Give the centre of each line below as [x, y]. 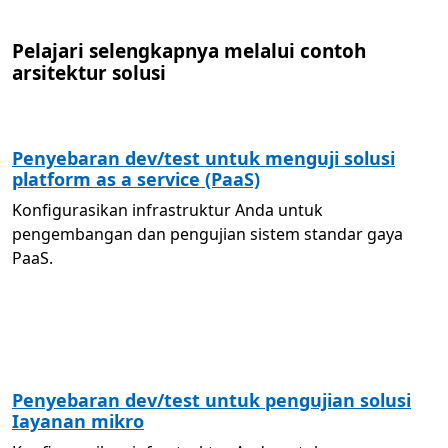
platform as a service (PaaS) [136, 179]
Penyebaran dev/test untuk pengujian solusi [211, 400]
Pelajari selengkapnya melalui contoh [189, 51]
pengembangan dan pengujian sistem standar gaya [207, 234]
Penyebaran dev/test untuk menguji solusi [203, 158]
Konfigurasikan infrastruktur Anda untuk [167, 210]
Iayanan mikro [78, 421]
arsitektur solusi [89, 73]
